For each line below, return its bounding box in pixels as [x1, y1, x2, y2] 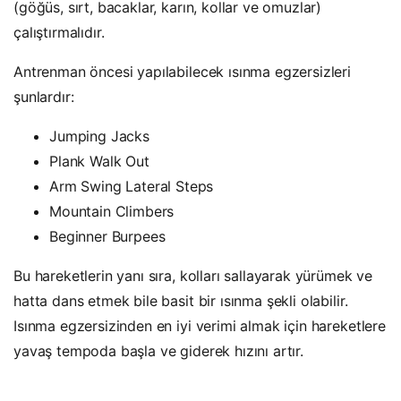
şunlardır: [13, 87, 74, 106]
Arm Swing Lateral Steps [49, 176, 214, 195]
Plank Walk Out [49, 151, 149, 170]
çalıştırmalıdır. [13, 22, 105, 41]
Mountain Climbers [49, 201, 175, 220]
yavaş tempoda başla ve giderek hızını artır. [13, 341, 303, 360]
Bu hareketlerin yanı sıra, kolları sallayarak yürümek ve [13, 266, 373, 285]
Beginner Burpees [49, 226, 166, 245]
